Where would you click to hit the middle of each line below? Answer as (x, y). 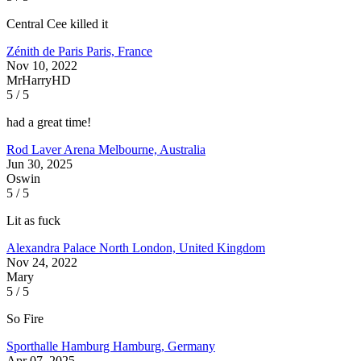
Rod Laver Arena (52, 149)
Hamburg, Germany (164, 346)
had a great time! (49, 122)
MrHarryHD (39, 80)
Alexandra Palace (53, 247)
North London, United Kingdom (182, 247)
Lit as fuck (33, 220)
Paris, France (119, 51)
